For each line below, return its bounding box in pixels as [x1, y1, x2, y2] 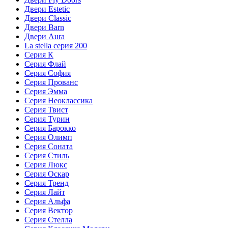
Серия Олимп [24, 133, 72, 141]
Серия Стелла [24, 215, 72, 224]
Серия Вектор [24, 206, 73, 215]
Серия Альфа [24, 197, 70, 206]
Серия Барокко [24, 124, 76, 132]
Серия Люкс [24, 160, 67, 169]
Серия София [24, 69, 71, 77]
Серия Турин [24, 115, 70, 123]
